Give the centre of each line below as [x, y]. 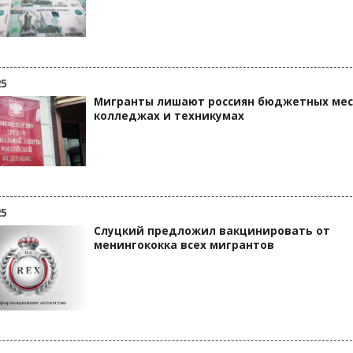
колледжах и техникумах [169, 116]
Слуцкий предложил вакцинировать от [212, 231]
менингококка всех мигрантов [184, 245]
